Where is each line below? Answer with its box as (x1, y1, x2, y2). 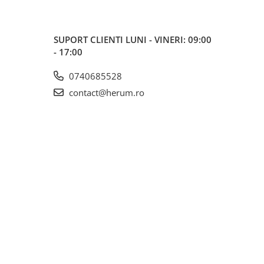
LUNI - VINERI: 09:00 (126, 34, 212, 45)
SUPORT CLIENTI (54, 34, 126, 45)
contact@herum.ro (67, 87, 144, 98)
